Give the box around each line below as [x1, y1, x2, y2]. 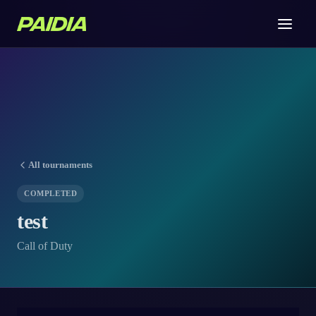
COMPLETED [24, 189, 78, 197]
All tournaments [28, 159, 92, 170]
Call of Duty [17, 240, 73, 252]
